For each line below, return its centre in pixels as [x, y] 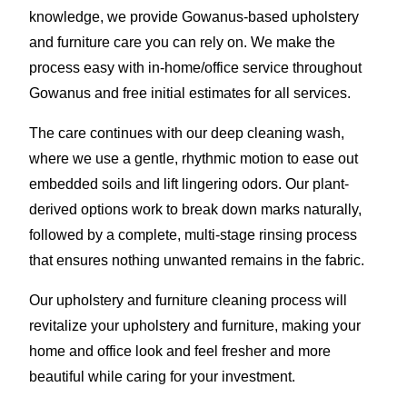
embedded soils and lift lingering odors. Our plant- [189, 184]
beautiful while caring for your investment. [162, 376]
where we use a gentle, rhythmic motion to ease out [194, 158]
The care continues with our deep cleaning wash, [187, 133]
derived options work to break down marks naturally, [195, 209]
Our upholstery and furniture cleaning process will [188, 300]
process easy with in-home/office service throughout [195, 67]
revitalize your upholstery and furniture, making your [195, 325]
